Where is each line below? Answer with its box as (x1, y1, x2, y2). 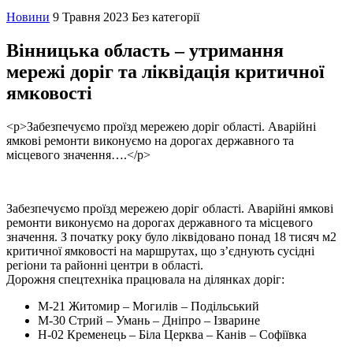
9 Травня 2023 (53, 10, 128, 24)
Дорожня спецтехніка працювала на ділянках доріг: (6, 272, 284, 286)
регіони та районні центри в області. (6, 258, 203, 272)
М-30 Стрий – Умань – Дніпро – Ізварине (38, 313, 260, 327)
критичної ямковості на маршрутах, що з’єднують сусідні (6, 243, 314, 258)
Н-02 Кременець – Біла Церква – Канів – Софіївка (38, 327, 307, 341)
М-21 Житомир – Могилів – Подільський (38, 299, 259, 313)
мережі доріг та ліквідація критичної (6, 61, 325, 82)
